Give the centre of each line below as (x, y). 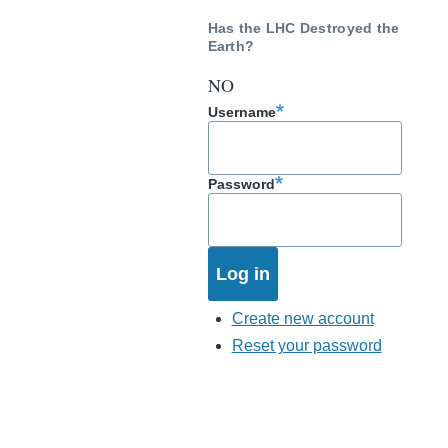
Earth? (231, 46)
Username (241, 111)
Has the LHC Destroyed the (303, 28)
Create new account (302, 318)
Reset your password (306, 345)
